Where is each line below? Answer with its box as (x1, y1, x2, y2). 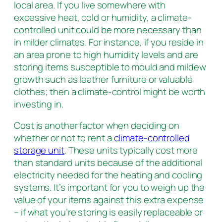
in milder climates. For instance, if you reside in (14, 35, 204, 49)
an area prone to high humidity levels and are (14, 48, 198, 61)
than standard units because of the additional (14, 156, 203, 169)
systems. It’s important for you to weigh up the (14, 181, 205, 194)
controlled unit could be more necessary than (14, 23, 202, 36)
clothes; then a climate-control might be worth (14, 85, 206, 98)
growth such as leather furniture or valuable (14, 72, 193, 86)
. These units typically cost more (64, 144, 198, 157)
